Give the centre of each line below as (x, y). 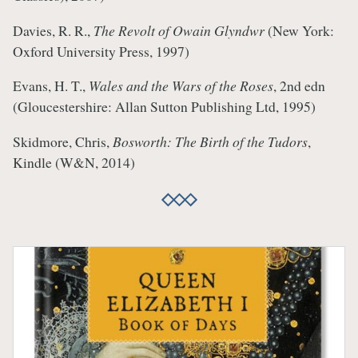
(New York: (299, 30)
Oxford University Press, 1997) (101, 51)
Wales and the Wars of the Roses (181, 86)
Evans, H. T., (51, 86)
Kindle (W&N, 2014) (74, 162)
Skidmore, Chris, (63, 141)
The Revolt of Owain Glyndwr (179, 30)
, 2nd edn (299, 86)
